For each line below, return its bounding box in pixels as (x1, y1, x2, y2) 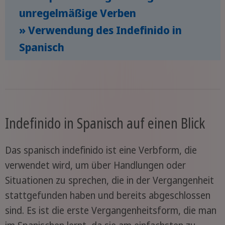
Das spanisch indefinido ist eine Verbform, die (5, 143, 197, 157)
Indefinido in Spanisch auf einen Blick (5, 113, 205, 133)
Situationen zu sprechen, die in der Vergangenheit (5, 173, 214, 187)
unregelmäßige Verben (19, 5, 136, 20)
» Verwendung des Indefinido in (19, 22, 182, 37)
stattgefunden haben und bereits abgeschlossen (5, 188, 210, 202)
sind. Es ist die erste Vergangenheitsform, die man (5, 203, 216, 217)
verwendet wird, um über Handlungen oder (5, 158, 186, 172)
